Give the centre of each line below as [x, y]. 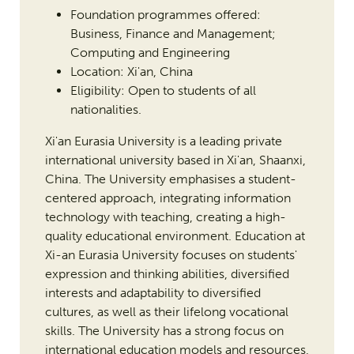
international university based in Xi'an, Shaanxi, [175, 160]
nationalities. [105, 110]
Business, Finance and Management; [173, 34]
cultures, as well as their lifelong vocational [166, 312]
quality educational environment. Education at [175, 236]
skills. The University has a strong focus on [164, 331]
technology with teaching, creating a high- [165, 217]
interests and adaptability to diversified [153, 293]
